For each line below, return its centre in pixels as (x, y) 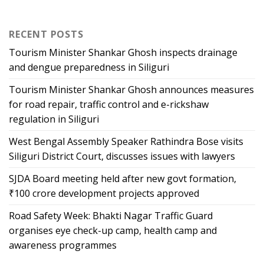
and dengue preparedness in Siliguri (89, 67)
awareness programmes (63, 245)
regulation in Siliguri (54, 119)
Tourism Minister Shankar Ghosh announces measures (131, 89)
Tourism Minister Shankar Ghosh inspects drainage (123, 52)
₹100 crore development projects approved (104, 193)
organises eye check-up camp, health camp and (113, 230)
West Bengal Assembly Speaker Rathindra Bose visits (126, 141)
